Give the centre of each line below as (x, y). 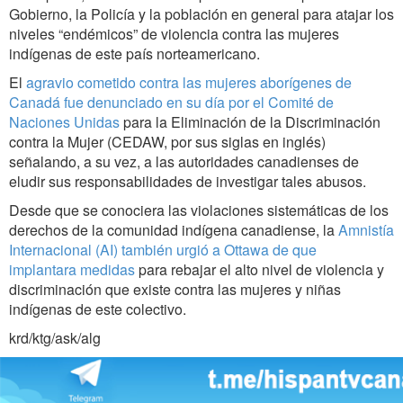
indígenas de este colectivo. (98, 309)
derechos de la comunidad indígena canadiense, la (174, 230)
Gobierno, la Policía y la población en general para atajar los (201, 14)
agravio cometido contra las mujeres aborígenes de (189, 83)
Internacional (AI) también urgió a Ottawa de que (163, 250)
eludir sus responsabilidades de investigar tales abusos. (188, 182)
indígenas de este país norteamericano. (134, 54)
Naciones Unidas (64, 122)
